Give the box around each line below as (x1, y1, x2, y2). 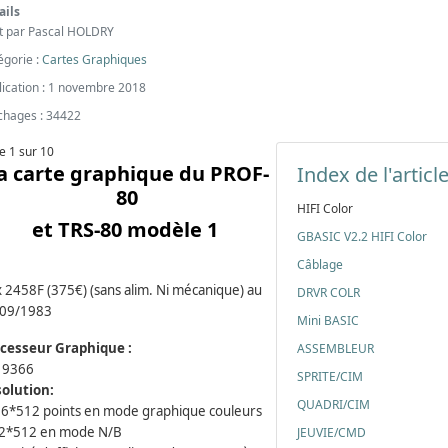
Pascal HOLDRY (28, 23, 114, 40)
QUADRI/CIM (297, 396, 370, 413)
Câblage (297, 256, 343, 273)
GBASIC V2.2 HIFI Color (297, 228, 427, 245)
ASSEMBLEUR (297, 340, 374, 357)
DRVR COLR (297, 284, 360, 301)
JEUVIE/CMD (297, 424, 366, 441)
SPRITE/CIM (297, 368, 363, 385)
